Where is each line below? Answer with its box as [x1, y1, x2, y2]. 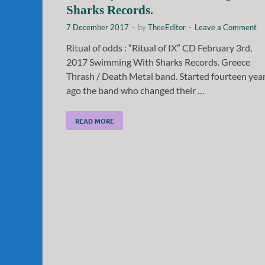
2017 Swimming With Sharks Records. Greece [66, 56, 250, 67]
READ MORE [75, 115, 114, 125]
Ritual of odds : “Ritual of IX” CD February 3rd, [66, 41, 252, 53]
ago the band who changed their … [66, 84, 205, 96]
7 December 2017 [66, 22, 129, 32]
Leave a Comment [195, 22, 257, 32]
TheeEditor [148, 22, 186, 32]
